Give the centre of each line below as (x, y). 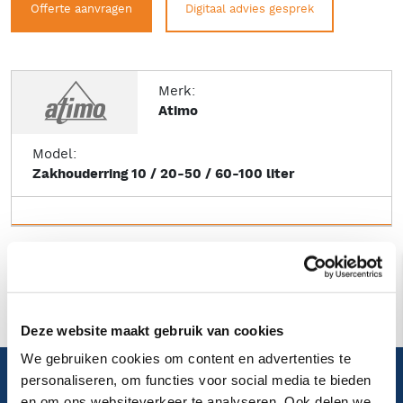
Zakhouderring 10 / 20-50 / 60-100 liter (163, 175)
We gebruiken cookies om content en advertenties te (186, 358)
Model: (54, 154)
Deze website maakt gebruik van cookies (152, 330)
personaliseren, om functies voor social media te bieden (196, 380)
